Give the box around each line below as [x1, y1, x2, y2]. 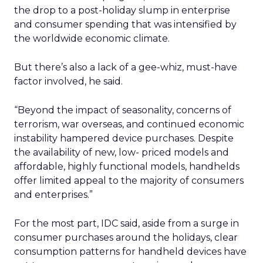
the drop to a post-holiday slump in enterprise [14, 5, 230, 16]
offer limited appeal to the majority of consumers [14, 175, 244, 186]
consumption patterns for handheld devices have [14, 246, 247, 257]
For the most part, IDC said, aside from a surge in [14, 218, 239, 229]
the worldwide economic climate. [14, 33, 170, 44]
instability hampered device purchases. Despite [14, 133, 234, 144]
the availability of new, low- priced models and [14, 147, 229, 158]
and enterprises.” [14, 189, 93, 200]
